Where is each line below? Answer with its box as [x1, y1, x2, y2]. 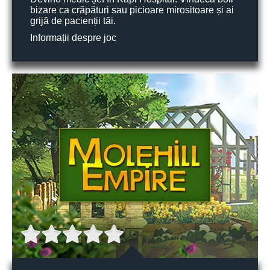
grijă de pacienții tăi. [30, 16, 116, 26]
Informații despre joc [30, 33, 116, 43]
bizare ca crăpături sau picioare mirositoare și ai [30, 5, 234, 15]
